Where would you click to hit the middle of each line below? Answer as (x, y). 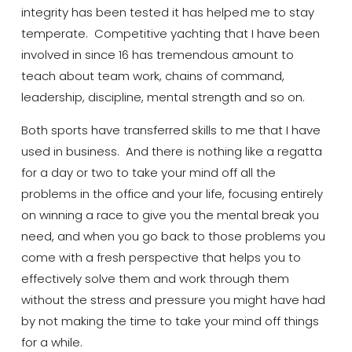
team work (128, 76)
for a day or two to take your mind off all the (148, 172)
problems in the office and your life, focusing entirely (172, 193)
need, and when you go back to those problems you (173, 236)
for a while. (55, 342)
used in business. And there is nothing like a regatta (171, 151)
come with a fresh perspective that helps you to (161, 257)
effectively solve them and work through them (155, 278)
